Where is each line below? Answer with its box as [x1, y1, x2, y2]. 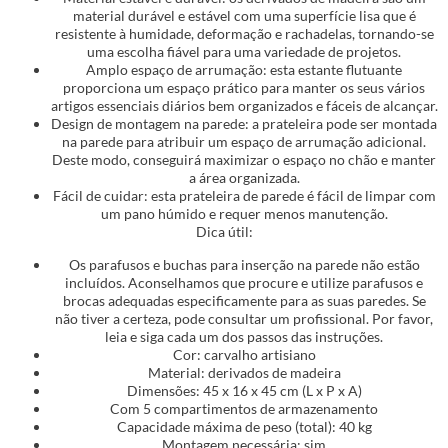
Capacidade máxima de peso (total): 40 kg [116, 417, 372, 435]
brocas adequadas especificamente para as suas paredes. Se [62, 291, 426, 309]
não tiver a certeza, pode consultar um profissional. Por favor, [55, 309, 433, 327]
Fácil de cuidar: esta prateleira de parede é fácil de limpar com [52, 187, 436, 205]
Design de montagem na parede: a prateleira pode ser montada [51, 115, 437, 133]
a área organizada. [188, 169, 300, 187]
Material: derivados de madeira [147, 363, 341, 381]
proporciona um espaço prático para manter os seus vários [63, 79, 425, 97]
